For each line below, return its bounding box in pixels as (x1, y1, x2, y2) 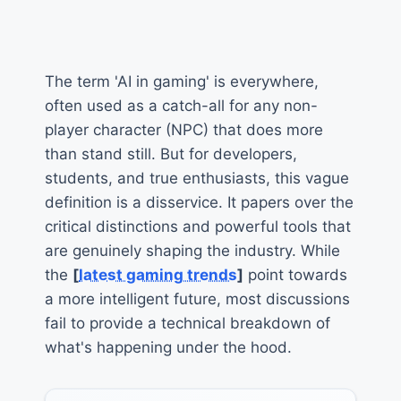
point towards (243, 266, 347, 285)
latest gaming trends (79, 266, 237, 285)
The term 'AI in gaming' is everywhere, (45, 73, 319, 91)
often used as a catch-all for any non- (45, 97, 318, 115)
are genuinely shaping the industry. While (45, 242, 340, 260)
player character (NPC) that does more (45, 121, 323, 140)
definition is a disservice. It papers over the (45, 193, 354, 212)
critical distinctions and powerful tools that (45, 218, 351, 236)
